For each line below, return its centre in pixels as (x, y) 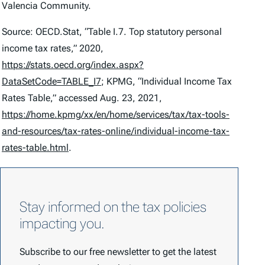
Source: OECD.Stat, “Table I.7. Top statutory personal (112, 32)
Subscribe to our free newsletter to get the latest (118, 251)
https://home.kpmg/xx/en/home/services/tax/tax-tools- (116, 114)
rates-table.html (35, 148)
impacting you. (62, 223)
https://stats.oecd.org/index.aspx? (73, 65)
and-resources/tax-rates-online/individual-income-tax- (116, 131)
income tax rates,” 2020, (53, 48)
